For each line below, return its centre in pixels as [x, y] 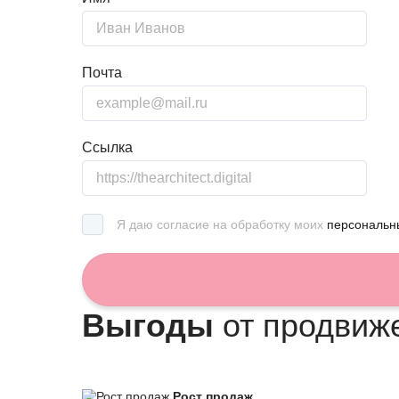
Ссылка [107, 147]
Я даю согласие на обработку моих [222, 224]
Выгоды [148, 326]
